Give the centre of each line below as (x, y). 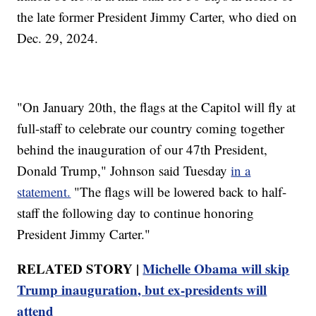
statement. (44, 191)
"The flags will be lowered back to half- (179, 191)
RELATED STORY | (80, 268)
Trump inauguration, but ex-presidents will (142, 289)
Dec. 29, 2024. (58, 37)
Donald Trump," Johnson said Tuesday (124, 170)
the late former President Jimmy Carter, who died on (157, 16)
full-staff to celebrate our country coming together (151, 128)
